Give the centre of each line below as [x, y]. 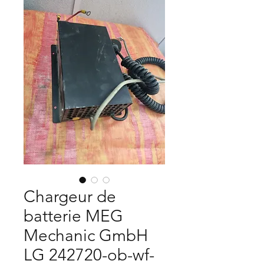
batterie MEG [73, 216]
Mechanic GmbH [86, 235]
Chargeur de [70, 197]
